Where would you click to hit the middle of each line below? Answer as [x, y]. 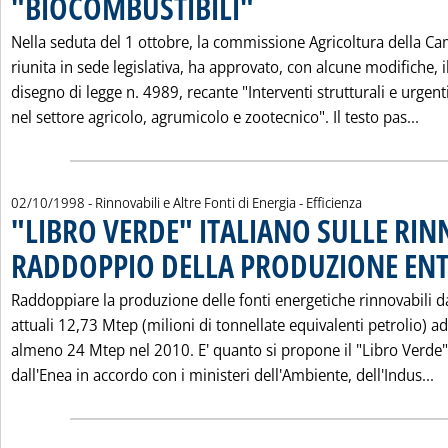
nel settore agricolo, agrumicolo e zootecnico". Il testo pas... [215, 117]
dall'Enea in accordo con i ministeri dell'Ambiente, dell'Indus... [222, 375]
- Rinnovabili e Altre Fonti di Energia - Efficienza [225, 202]
